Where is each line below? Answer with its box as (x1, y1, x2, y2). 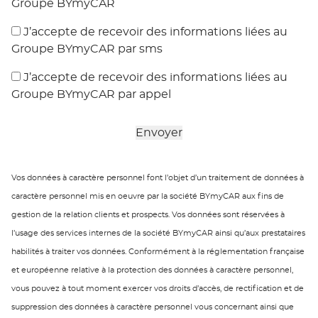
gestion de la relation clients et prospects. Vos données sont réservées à (11, 211, 285, 219)
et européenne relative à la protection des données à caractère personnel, (11, 266, 293, 275)
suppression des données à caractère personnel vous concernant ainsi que (11, 303, 294, 312)
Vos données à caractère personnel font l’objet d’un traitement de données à (11, 174, 304, 182)
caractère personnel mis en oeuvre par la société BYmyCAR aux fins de (11, 192, 284, 201)
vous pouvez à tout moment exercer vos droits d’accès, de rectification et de (11, 285, 304, 293)
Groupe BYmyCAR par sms (11, 43, 163, 55)
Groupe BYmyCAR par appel (11, 89, 171, 101)
